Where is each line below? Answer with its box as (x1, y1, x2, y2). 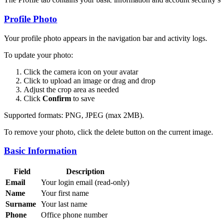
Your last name (41, 200, 87, 209)
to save (71, 94, 95, 103)
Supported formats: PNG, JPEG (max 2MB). (4, 110, 144, 119)
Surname (5, 200, 36, 209)
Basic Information (4, 146, 77, 156)
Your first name (41, 189, 89, 198)
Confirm (42, 94, 71, 103)
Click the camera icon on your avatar (24, 67, 138, 76)
